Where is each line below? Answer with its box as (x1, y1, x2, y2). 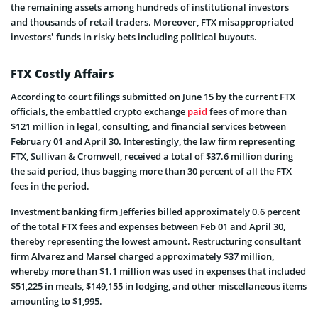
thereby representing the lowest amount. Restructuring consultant (11, 235, 301, 248)
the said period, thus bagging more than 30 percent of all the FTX (11, 165, 292, 178)
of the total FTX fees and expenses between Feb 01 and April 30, (11, 220, 285, 234)
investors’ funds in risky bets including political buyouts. (11, 31, 257, 44)
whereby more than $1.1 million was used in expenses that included (11, 265, 306, 278)
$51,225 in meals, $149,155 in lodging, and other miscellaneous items (11, 280, 307, 293)
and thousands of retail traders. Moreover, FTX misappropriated (11, 16, 294, 29)
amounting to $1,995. (11, 295, 102, 308)
